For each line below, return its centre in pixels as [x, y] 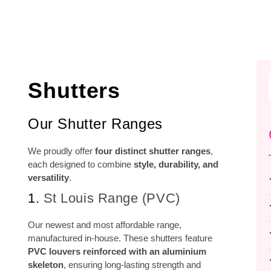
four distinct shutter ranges [153, 151]
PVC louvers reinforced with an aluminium [117, 251]
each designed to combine [81, 164]
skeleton [46, 265]
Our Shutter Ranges [95, 124]
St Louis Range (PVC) [112, 198]
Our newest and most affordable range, [105, 225]
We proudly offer [61, 151]
